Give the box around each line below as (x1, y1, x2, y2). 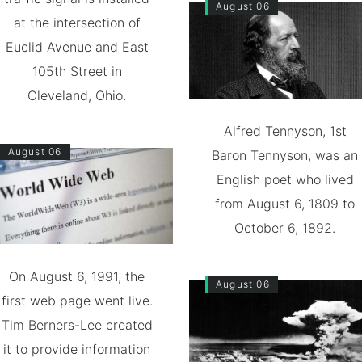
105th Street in (32, 62, 122, 79)
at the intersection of (13, 14, 141, 31)
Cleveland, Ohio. (27, 86, 127, 103)
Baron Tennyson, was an (212, 146, 359, 163)
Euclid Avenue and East (5, 38, 149, 55)
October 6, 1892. (234, 219, 336, 236)
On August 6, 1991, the (9, 267, 145, 284)
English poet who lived (216, 170, 354, 187)
